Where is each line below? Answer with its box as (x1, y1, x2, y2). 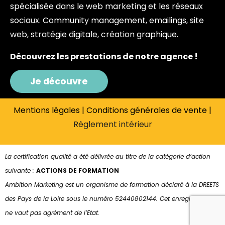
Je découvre (30, 75, 88, 88)
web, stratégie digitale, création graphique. (10, 29, 178, 41)
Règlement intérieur (73, 119, 152, 131)
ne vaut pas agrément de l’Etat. (5, 208, 99, 217)
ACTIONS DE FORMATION (36, 166, 119, 175)
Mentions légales (14, 104, 80, 117)
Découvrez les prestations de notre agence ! (10, 51, 198, 63)
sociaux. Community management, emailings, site (10, 15, 204, 27)
